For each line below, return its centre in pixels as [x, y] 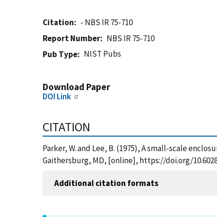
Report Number [71, 38]
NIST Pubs [103, 54]
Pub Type [60, 54]
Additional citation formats [106, 183]
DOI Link [57, 96]
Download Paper [76, 87]
